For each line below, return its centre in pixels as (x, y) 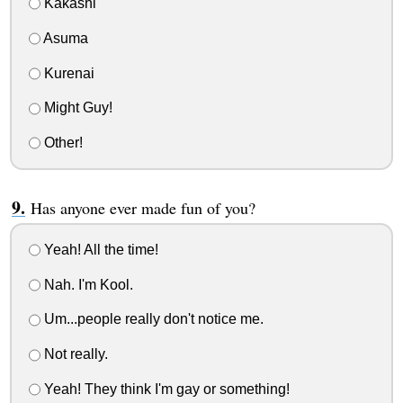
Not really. (74, 354)
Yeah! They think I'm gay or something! (165, 389)
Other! (61, 143)
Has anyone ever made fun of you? (143, 208)
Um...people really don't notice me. (152, 319)
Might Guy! (76, 108)
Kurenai (67, 73)
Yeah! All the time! (99, 249)
